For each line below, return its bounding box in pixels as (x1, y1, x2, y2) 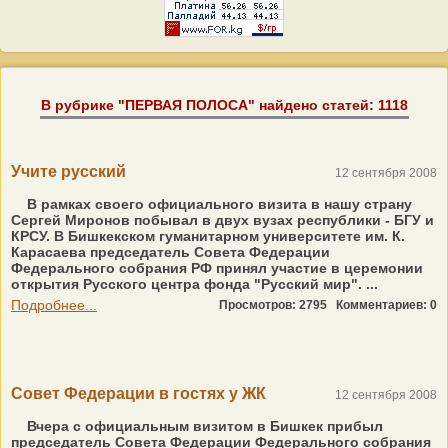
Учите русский (11, 163, 126, 180)
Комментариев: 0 (336, 298, 437, 312)
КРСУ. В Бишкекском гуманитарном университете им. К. (11, 228, 405, 244)
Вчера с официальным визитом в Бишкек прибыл (23, 418, 383, 434)
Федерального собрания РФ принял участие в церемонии (11, 260, 423, 276)
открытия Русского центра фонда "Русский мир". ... (11, 276, 378, 292)
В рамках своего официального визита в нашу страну (23, 196, 412, 212)
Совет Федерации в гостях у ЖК (11, 385, 266, 402)
